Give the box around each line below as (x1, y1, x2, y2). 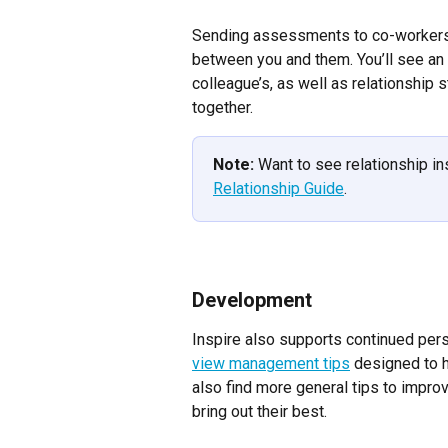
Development (192, 288, 312, 313)
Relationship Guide (213, 179, 344, 199)
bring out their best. (192, 402, 327, 422)
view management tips (192, 354, 350, 374)
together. (192, 98, 253, 118)
